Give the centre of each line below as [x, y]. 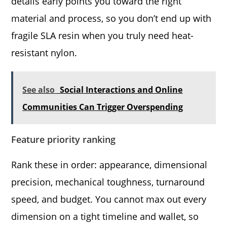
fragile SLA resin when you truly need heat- [103, 35]
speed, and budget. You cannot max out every [109, 199]
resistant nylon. [44, 52]
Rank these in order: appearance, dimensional [109, 164]
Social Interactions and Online [121, 89]
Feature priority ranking [64, 139]
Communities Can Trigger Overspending [103, 107]
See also [39, 89]
